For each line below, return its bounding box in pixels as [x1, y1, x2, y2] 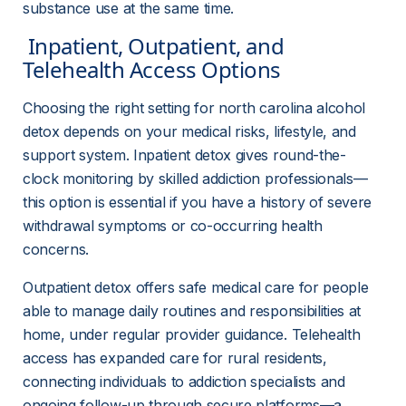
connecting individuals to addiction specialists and [23, 372, 350, 391]
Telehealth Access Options [23, 54, 286, 84]
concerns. [23, 240, 90, 258]
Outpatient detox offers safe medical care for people [23, 278, 373, 296]
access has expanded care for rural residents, [23, 349, 332, 367]
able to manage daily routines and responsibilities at [23, 302, 365, 320]
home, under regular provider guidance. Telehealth [23, 325, 364, 343]
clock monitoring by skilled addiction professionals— [23, 169, 368, 188]
